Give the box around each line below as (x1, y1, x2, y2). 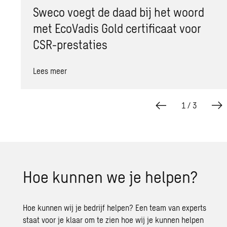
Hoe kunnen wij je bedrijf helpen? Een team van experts (23, 202, 207, 212)
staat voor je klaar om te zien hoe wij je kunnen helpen (23, 214, 204, 224)
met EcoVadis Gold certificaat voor (33, 20, 202, 35)
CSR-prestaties (33, 36, 108, 52)
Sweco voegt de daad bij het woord (33, 4, 205, 19)
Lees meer (33, 65, 67, 75)
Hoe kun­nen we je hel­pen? (23, 166, 198, 186)
